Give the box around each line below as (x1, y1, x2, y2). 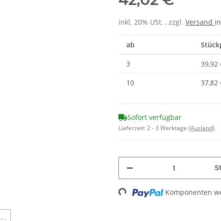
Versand (185, 17, 215, 27)
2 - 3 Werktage (147, 124, 188, 132)
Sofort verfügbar (127, 112, 182, 122)
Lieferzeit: (118, 124, 147, 132)
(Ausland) (188, 124, 215, 132)
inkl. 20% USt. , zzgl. (118, 17, 185, 27)
